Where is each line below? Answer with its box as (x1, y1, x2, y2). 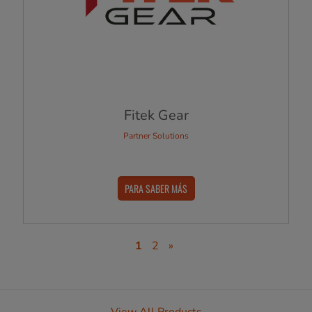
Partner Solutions (123, 130, 189, 142)
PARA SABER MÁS (125, 180, 187, 196)
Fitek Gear (123, 106, 189, 125)
